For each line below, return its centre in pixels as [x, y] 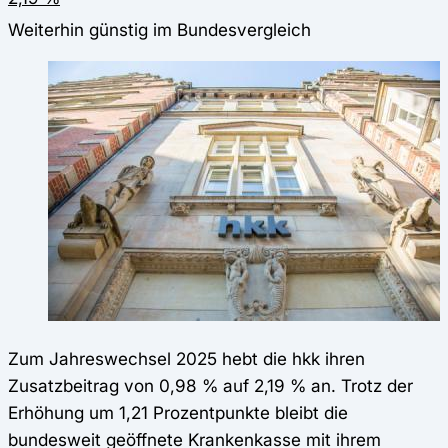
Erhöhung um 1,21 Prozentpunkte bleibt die [178, 412]
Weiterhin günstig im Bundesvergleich [159, 30]
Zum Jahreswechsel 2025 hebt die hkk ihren [186, 358]
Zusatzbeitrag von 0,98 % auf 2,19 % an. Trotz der [210, 385]
